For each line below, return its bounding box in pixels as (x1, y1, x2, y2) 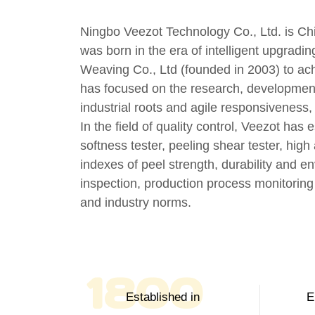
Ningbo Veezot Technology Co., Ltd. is (80, 24, 297, 39)
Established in (129, 290, 204, 304)
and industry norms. (80, 195, 191, 210)
